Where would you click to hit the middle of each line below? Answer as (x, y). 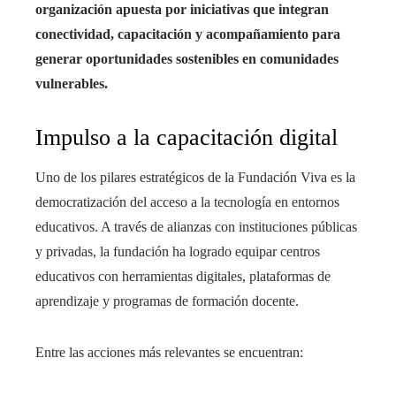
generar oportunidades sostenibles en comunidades (187, 59)
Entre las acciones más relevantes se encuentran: (169, 353)
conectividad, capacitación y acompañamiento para (188, 34)
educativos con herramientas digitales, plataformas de (183, 277)
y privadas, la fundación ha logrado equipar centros (178, 252)
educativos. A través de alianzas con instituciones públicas (196, 227)
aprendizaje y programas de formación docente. (167, 301)
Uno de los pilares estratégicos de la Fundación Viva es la (195, 178)
